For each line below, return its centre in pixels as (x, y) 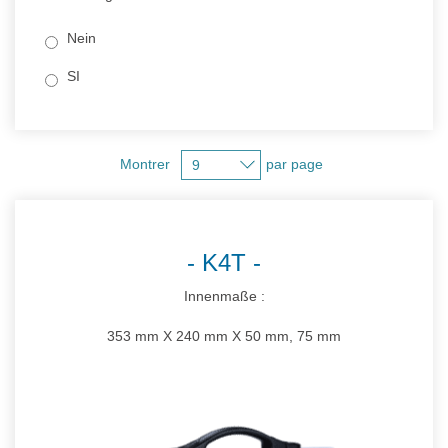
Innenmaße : (224, 296)
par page (296, 163)
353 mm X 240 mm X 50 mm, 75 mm (224, 336)
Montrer (146, 163)
